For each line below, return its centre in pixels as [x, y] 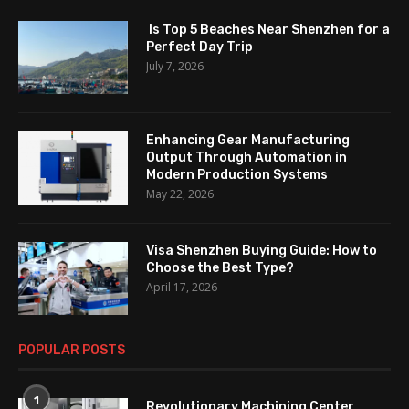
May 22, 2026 [180, 194]
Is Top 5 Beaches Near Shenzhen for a [268, 30]
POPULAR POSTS [72, 351]
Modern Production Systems [237, 175]
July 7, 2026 [175, 67]
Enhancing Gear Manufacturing [248, 141]
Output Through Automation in [246, 158]
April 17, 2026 [182, 288]
